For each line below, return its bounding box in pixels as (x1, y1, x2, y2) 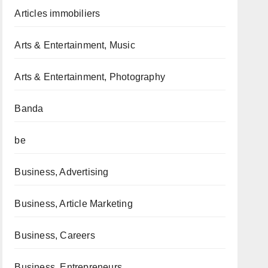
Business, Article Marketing (14, 199, 133, 209)
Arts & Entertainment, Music (14, 40, 135, 50)
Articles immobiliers (14, 8, 100, 19)
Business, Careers (14, 230, 95, 240)
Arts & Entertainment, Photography (14, 72, 165, 82)
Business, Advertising (14, 167, 109, 177)
